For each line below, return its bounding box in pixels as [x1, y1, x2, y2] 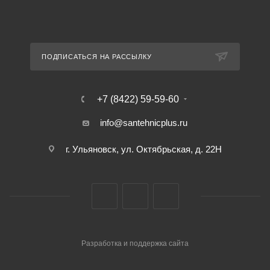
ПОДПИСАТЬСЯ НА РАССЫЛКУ [42, 53, 152, 60]
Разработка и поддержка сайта [81, 239, 189, 248]
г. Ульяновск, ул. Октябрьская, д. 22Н [66, 144, 222, 154]
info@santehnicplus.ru [100, 118, 187, 128]
